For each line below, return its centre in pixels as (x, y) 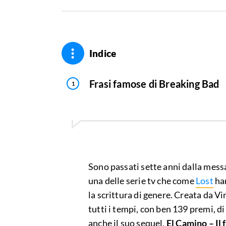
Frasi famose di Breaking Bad (154, 83)
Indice (103, 53)
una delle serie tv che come (142, 181)
